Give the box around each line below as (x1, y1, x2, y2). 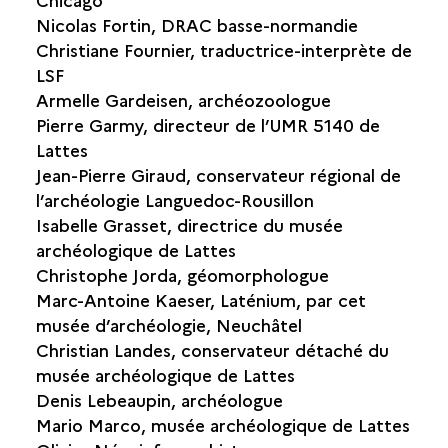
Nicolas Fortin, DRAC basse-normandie (35, 13, 358, 36)
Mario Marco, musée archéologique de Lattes (35, 413, 410, 436)
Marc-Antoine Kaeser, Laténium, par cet (35, 288, 366, 311)
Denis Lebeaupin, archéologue (35, 388, 283, 411)
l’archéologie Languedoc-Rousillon (35, 188, 314, 211)
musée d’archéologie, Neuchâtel (35, 313, 302, 336)
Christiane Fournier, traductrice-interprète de (35, 38, 412, 61)
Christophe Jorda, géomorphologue (35, 263, 329, 286)
